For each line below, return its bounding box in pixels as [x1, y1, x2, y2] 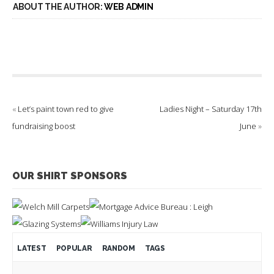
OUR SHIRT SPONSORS [12, 170, 127, 182]
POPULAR [56, 244, 92, 253]
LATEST [17, 244, 46, 253]
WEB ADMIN [103, 2, 154, 12]
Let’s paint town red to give [18, 103, 114, 115]
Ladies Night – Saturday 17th [160, 103, 262, 115]
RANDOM [102, 244, 135, 253]
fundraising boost [12, 120, 75, 132]
